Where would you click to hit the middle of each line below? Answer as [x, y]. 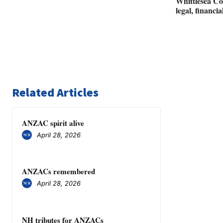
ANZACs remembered [58, 171]
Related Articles [55, 93]
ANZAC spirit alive [53, 123]
